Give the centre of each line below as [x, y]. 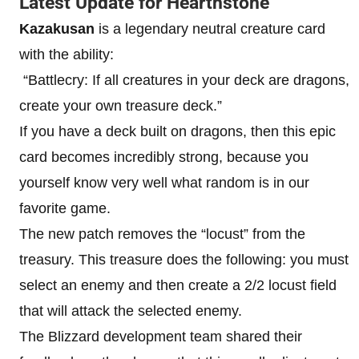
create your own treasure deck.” [123, 105]
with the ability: [67, 54]
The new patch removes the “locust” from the [162, 234]
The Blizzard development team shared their [161, 336]
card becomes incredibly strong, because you [164, 157]
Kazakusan [57, 28]
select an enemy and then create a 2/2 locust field [178, 285]
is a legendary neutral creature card [210, 28]
